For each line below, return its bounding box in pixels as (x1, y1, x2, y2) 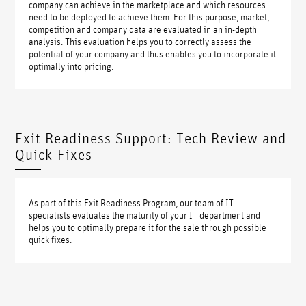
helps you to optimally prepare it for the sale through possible (29, 221, 267, 234)
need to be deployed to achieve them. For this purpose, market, (29, 10, 270, 23)
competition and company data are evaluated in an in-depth (29, 22, 258, 35)
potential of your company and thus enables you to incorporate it (29, 46, 277, 59)
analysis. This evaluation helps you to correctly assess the (29, 34, 252, 47)
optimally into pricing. (29, 59, 114, 72)
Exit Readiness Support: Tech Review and (15, 129, 287, 148)
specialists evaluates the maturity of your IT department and (29, 208, 261, 221)
